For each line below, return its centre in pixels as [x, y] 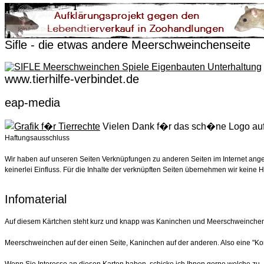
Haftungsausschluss [37, 138]
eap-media [32, 103]
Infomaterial [36, 199]
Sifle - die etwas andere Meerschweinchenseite [128, 45]
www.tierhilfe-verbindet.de [72, 79]
